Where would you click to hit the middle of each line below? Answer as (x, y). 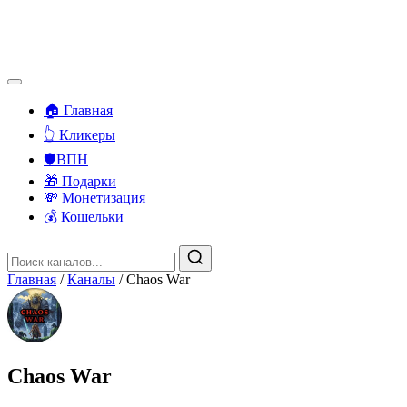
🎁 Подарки (80, 181)
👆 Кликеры (79, 135)
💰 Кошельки (84, 217)
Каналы (91, 279)
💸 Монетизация (94, 198)
